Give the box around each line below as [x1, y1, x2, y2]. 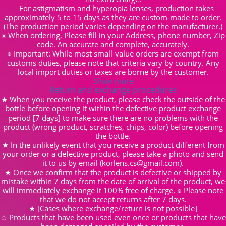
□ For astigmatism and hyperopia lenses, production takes [12, 3, 214, 13]
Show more [93, 75, 133, 86]
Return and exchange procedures [49, 84, 177, 95]
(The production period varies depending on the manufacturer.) [4, 21, 222, 31]
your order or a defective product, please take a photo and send [3, 148, 223, 159]
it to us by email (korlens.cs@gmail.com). [42, 157, 184, 168]
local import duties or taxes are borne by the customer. [17, 66, 209, 77]
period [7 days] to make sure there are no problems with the [8, 112, 218, 123]
